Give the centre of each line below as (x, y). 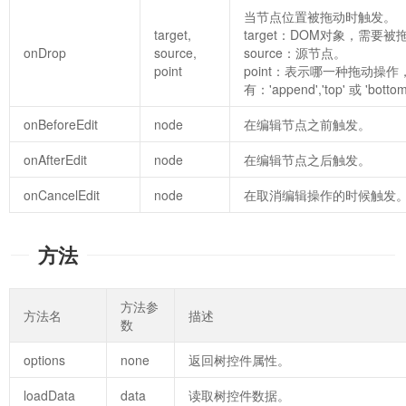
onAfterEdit (55, 159)
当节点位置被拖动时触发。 (320, 16)
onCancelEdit (62, 194)
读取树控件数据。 (239, 395)
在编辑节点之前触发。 (307, 124)
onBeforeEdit (61, 124)
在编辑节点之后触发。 (307, 159)
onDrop (45, 52)
